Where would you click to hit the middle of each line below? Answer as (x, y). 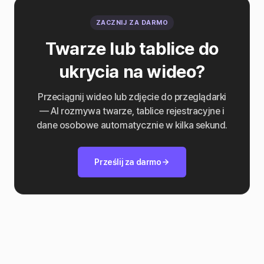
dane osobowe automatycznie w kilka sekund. (132, 125)
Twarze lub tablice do (132, 48)
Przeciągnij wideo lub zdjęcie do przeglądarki (132, 97)
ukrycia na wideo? (132, 71)
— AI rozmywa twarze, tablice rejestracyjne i (132, 111)
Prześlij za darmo (128, 162)
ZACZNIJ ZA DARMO (132, 22)
